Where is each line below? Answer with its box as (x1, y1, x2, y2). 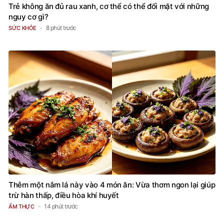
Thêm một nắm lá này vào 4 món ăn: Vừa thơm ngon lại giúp (8, 180, 215, 190)
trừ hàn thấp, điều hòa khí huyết (8, 190, 119, 200)
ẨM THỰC (8, 203, 34, 210)
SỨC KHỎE (8, 24, 36, 31)
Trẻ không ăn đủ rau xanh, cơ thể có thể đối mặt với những (8, 1, 209, 11)
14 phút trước (44, 202, 78, 210)
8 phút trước (45, 23, 76, 31)
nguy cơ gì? (8, 11, 48, 21)
